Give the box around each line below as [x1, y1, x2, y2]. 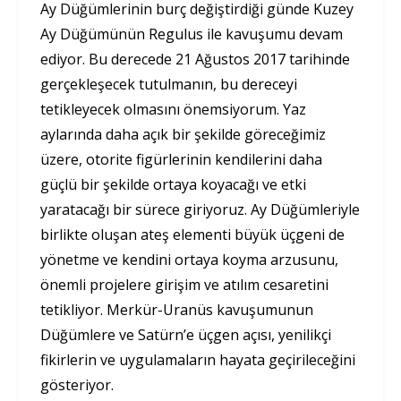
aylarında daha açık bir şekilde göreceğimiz [40, 124, 326, 144]
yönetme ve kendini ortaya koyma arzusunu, [40, 249, 338, 269]
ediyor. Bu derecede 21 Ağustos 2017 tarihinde [40, 48, 350, 69]
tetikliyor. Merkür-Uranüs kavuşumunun [40, 299, 313, 320]
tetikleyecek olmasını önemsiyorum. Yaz [40, 98, 306, 119]
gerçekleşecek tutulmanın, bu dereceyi [40, 73, 297, 94]
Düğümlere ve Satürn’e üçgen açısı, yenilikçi [40, 324, 331, 345]
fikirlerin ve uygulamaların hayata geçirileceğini [40, 349, 355, 370]
